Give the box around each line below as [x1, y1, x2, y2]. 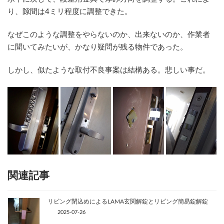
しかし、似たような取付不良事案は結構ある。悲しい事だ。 [7, 66, 210, 74]
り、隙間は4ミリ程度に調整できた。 [7, 8, 132, 16]
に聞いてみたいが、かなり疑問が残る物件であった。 [7, 43, 187, 51]
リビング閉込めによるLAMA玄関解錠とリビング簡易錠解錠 [47, 198, 208, 205]
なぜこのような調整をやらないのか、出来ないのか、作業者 [7, 31, 210, 39]
